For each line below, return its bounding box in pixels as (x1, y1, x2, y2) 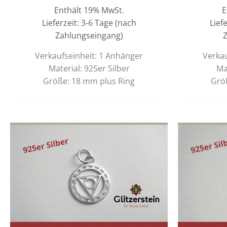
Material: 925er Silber (48, 62, 130, 74)
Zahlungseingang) (55, 29, 123, 41)
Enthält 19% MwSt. (54, 4, 124, 16)
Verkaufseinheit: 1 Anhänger (35, 50, 143, 61)
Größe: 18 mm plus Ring (43, 75, 135, 87)
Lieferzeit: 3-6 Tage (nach (42, 17, 136, 28)
